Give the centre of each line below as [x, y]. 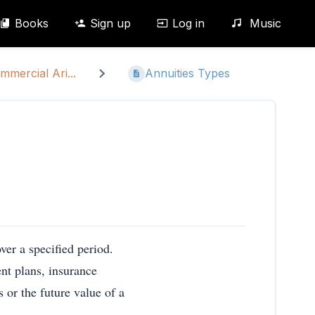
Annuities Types [188, 73]
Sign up [110, 23]
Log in [188, 23]
